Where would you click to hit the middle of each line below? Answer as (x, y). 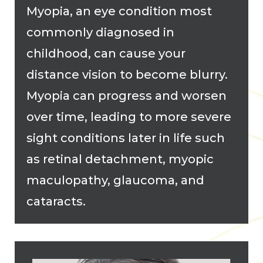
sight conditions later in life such (126, 138)
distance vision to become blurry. (127, 74)
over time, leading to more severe (129, 117)
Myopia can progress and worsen (127, 95)
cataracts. (56, 201)
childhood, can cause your (106, 53)
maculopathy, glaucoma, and (115, 180)
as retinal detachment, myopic (120, 159)
